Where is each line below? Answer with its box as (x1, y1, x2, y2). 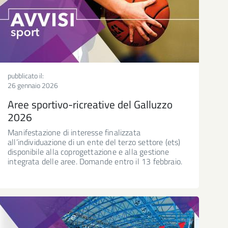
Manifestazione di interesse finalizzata (8, 126, 141, 138)
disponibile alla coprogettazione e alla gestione (8, 145, 169, 158)
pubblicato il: (8, 70, 44, 81)
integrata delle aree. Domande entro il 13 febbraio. (8, 155, 183, 167)
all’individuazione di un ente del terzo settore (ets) (8, 135, 181, 148)
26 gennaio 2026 (8, 79, 58, 91)
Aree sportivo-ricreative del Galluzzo (8, 96, 173, 112)
